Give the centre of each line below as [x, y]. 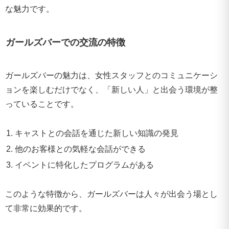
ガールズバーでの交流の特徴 [65, 42]
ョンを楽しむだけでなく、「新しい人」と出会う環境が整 [111, 89]
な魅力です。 [30, 9]
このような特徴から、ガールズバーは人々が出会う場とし [111, 194]
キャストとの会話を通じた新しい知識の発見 [97, 133]
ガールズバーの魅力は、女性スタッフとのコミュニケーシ [111, 75]
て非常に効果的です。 [46, 208]
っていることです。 [42, 104]
